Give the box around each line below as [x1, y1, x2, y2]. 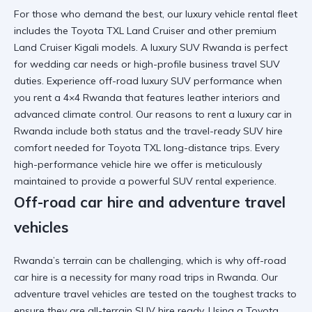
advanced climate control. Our [14, 108, 155, 121]
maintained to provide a [14, 175, 128, 188]
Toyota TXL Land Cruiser [71, 24, 185, 38]
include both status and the [53, 125, 184, 138]
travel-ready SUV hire [184, 125, 283, 138]
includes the [14, 24, 71, 38]
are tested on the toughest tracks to [127, 287, 297, 300]
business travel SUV [189, 58, 280, 71]
